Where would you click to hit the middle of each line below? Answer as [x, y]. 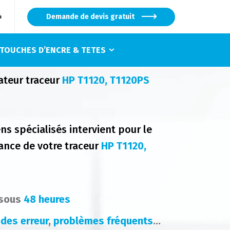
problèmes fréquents [103, 221]
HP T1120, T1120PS [106, 80]
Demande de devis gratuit [90, 16]
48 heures [47, 199]
